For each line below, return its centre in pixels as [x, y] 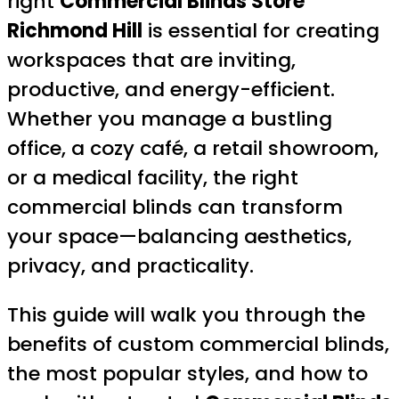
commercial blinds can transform [175, 207]
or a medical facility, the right [153, 177]
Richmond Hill [75, 30]
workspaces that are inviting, [151, 60]
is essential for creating [261, 30]
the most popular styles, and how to [187, 373]
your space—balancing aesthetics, [179, 236]
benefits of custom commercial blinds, [198, 344]
